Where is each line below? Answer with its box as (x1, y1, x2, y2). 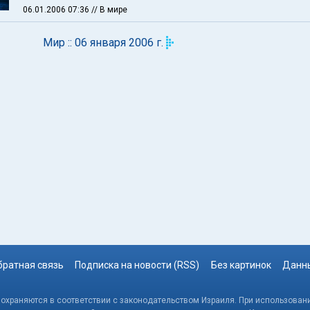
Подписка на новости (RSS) (75, 259, 200, 271)
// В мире (91, 5, 127, 15)
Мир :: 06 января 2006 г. (42, 36, 163, 49)
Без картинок (210, 259, 271, 271)
